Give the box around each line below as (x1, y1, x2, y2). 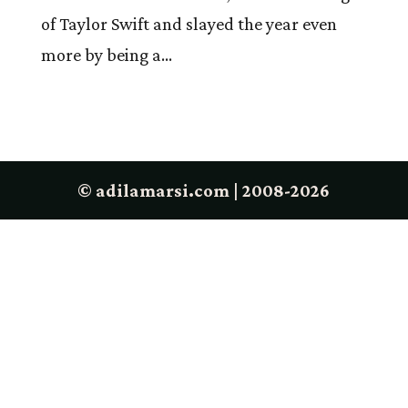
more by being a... (40, 45, 172, 65)
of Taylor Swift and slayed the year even (40, 14, 337, 34)
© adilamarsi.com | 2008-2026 (77, 180, 331, 200)
